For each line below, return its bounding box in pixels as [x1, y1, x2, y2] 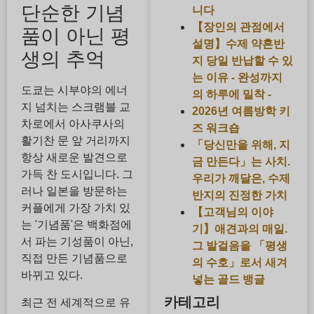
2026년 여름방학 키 [191, 104, 290, 117]
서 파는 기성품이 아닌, [21, 235, 133, 248]
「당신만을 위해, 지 [191, 138, 290, 151]
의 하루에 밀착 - [191, 88, 271, 100]
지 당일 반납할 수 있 [191, 54, 293, 67]
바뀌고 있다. [21, 269, 83, 282]
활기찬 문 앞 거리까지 [21, 135, 130, 147]
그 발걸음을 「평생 [191, 239, 287, 252]
